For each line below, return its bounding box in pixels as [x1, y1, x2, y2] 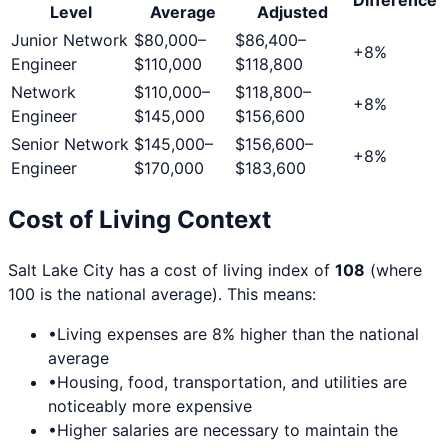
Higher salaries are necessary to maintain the [57, 420, 398, 441]
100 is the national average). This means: [8, 284, 316, 305]
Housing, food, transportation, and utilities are [57, 372, 407, 393]
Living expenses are [57, 324, 212, 345]
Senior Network [11, 133, 129, 154]
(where [365, 260, 422, 281]
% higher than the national [222, 324, 419, 345]
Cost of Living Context [8, 205, 271, 235]
